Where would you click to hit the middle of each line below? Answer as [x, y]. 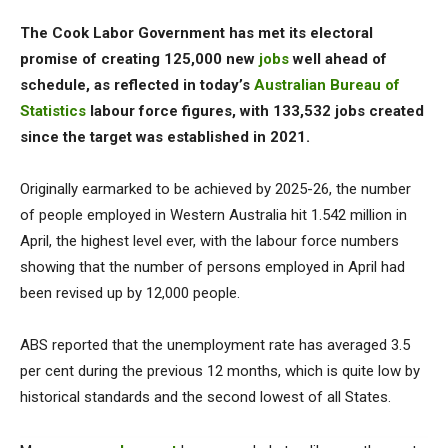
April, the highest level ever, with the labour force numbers [209, 241]
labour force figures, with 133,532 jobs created [255, 111]
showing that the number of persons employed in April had [212, 267]
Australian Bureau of [327, 85]
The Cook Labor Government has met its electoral [196, 33]
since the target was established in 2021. [165, 137]
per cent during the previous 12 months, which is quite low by [220, 371]
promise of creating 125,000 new [139, 59]
